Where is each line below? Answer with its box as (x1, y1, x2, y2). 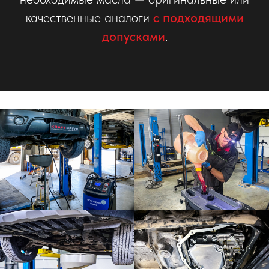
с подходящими (153, 10, 244, 25)
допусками (101, 28, 165, 44)
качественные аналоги (25, 10, 153, 25)
